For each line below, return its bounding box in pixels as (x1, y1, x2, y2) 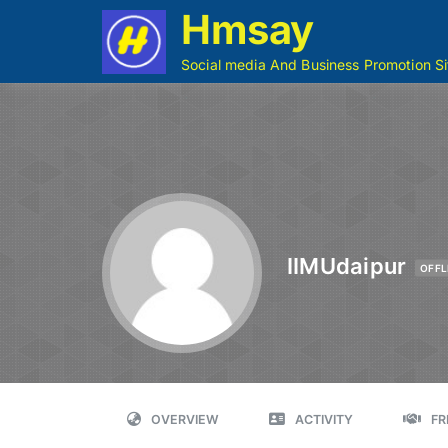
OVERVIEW (151, 412, 219, 427)
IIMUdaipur (287, 252, 407, 279)
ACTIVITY (295, 412, 353, 427)
